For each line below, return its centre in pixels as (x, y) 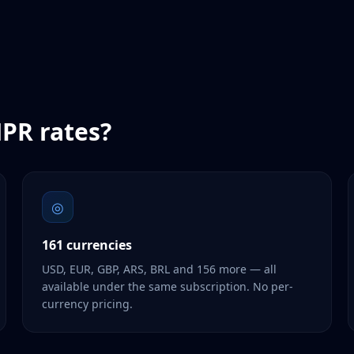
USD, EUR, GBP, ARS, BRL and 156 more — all (159, 269)
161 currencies (87, 245)
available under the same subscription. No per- (168, 286)
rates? (72, 132)
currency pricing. (87, 304)
